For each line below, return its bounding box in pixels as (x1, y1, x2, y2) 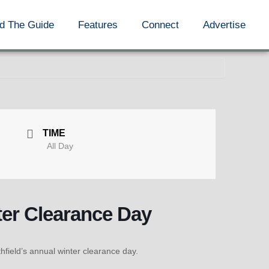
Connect (142, 19, 180, 31)
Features (78, 19, 118, 31)
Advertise (203, 19, 246, 31)
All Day (46, 141, 73, 151)
